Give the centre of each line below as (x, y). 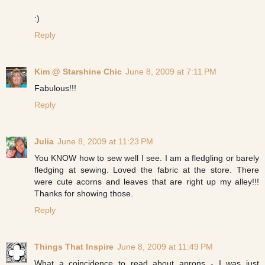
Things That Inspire (74, 246)
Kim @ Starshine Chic (78, 71)
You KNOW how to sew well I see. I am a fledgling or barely (147, 158)
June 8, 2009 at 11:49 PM (165, 246)
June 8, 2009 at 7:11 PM (171, 71)
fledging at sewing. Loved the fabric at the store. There (147, 169)
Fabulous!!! (55, 88)
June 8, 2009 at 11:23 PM (105, 141)
